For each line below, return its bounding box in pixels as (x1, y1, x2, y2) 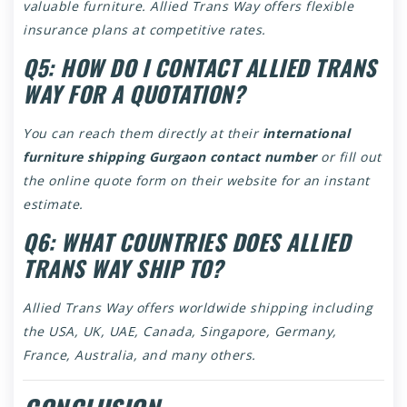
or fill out (316, 148, 382, 165)
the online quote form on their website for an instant (23, 172, 370, 189)
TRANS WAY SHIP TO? (23, 252, 223, 284)
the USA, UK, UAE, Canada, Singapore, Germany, (23, 323, 337, 340)
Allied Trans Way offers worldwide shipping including (23, 299, 372, 316)
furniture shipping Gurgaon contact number (23, 148, 317, 165)
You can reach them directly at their (23, 124, 263, 142)
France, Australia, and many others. (23, 346, 256, 363)
